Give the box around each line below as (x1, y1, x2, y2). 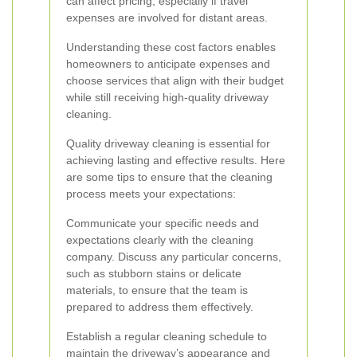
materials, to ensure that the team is (66, 284, 248, 296)
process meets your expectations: (66, 187, 236, 200)
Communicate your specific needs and (66, 217, 259, 229)
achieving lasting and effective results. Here (66, 154, 285, 167)
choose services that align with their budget (66, 74, 284, 87)
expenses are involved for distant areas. (66, 11, 268, 24)
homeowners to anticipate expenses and (66, 57, 270, 70)
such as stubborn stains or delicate (66, 267, 241, 280)
